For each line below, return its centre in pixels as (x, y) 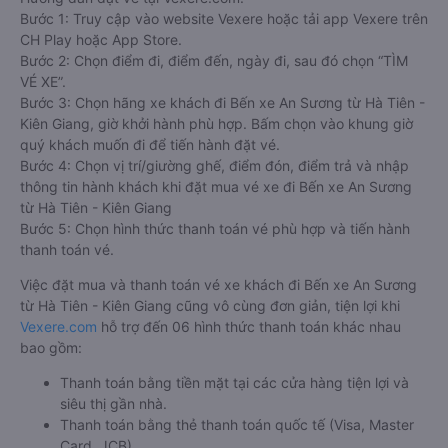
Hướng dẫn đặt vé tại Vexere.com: (132, 69)
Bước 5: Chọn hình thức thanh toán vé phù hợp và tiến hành (215, 300)
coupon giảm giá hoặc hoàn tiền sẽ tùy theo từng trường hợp (219, 13)
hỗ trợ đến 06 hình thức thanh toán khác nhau (249, 398)
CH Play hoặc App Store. (101, 111)
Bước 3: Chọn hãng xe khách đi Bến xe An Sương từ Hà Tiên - (222, 174)
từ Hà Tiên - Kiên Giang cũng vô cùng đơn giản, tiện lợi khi (210, 377)
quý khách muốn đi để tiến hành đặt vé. (150, 216)
